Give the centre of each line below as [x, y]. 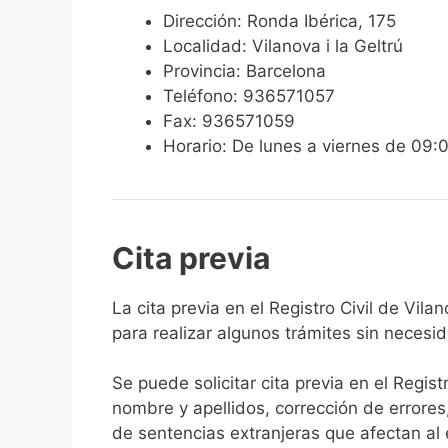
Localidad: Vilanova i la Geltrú [283, 45]
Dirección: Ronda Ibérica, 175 [279, 20]
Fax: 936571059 [229, 120]
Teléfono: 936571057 [249, 95]
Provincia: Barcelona [244, 70]
